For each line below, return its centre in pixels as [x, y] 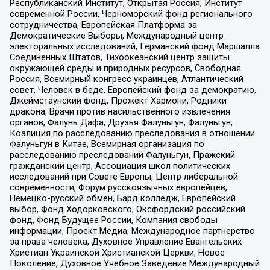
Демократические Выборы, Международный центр [116, 35]
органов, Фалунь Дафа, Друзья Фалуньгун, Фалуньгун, [121, 122]
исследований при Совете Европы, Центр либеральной [124, 176]
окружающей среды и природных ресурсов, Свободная [125, 68]
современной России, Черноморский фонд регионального [131, 14]
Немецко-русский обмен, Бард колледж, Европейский [122, 198]
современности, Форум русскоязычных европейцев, [118, 187]
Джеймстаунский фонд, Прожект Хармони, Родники [118, 100]
